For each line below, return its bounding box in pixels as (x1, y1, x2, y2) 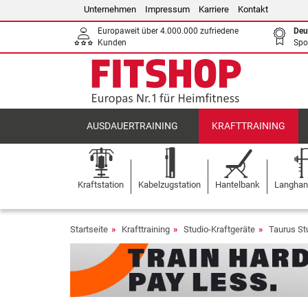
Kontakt (238, 4, 268, 14)
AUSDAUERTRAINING (87, 120, 179, 132)
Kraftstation (78, 179, 124, 190)
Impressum (145, 4, 190, 14)
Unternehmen (84, 4, 136, 14)
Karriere (199, 4, 229, 14)
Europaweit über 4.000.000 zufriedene (98, 26, 239, 36)
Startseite (70, 224, 108, 234)
